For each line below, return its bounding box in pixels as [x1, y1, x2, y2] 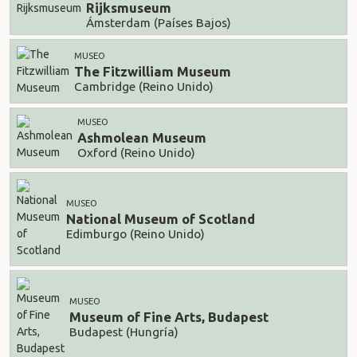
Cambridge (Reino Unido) [74, 79, 214, 93]
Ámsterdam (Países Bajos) [86, 15, 231, 29]
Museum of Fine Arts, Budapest [69, 309, 269, 325]
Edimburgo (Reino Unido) [66, 226, 205, 241]
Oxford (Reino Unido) [77, 145, 195, 159]
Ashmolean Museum [77, 130, 206, 146]
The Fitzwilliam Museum [74, 64, 231, 80]
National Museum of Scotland [66, 211, 255, 227]
